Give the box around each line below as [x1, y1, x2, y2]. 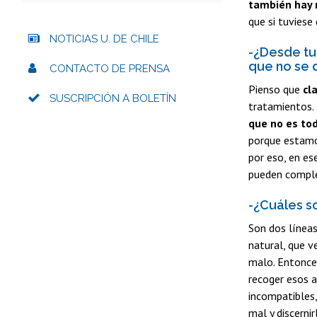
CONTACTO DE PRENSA [50, 62, 170, 75]
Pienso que [248, 82, 303, 97]
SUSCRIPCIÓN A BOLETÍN [50, 91, 176, 105]
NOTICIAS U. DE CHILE [50, 32, 159, 45]
